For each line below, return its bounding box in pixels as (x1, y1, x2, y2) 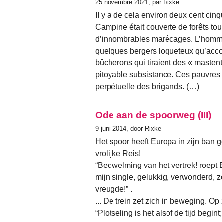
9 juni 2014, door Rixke (95, 124, 161, 132)
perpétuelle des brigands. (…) (95, 82, 199, 91)
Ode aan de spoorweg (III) (95, 110, 211, 120)
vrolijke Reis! (95, 149, 141, 158)
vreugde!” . (95, 185, 132, 194)
